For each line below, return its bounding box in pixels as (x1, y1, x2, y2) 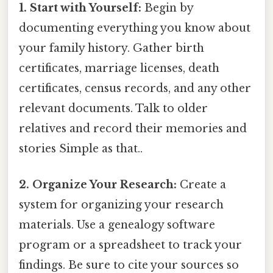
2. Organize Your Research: (19, 177, 177, 191)
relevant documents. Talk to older (19, 101, 208, 115)
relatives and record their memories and (19, 121, 247, 135)
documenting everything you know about (19, 21, 250, 35)
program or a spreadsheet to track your (19, 238, 242, 252)
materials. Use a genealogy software (19, 218, 215, 232)
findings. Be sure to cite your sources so (19, 258, 239, 272)
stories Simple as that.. (19, 141, 143, 155)
